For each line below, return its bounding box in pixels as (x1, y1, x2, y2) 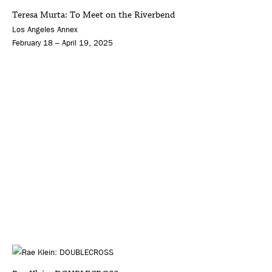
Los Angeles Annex (12, 25, 78, 35)
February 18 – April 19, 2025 (12, 38, 113, 48)
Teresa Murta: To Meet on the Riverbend (12, 8, 175, 22)
